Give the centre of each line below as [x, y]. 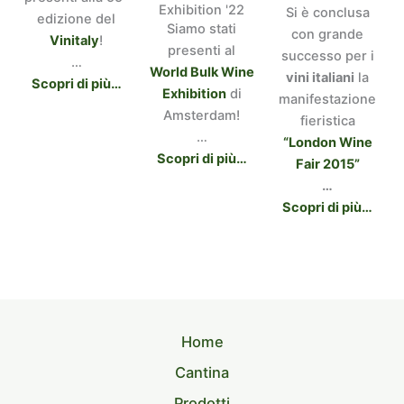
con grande [328, 35]
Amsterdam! [202, 116]
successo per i [327, 56]
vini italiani [321, 78]
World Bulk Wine [202, 73]
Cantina [202, 373]
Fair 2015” [327, 165]
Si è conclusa [327, 13]
